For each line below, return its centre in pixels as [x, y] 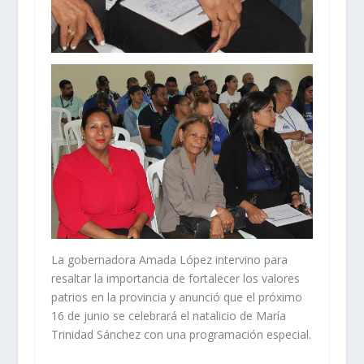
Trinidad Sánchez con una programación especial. [181, 335]
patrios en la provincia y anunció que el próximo [176, 297]
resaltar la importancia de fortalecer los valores [175, 279]
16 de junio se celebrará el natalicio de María [168, 316]
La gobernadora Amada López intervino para [169, 260]
